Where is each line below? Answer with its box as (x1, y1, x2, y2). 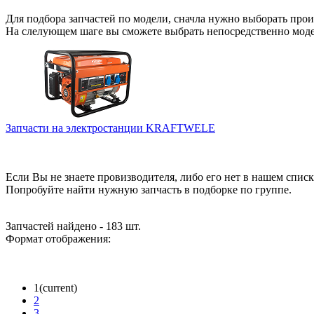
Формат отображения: (6, 232, 111, 245)
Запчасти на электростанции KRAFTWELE (6, 121, 215, 134)
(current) (39, 281, 77, 294)
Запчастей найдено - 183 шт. (6, 219, 141, 232)
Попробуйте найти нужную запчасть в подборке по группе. (6, 183, 292, 196)
